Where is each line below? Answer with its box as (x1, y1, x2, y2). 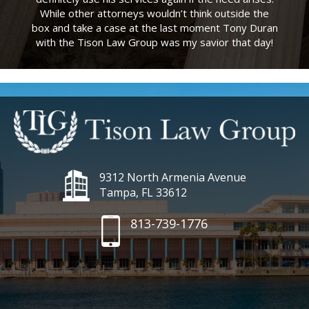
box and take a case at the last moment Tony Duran (31, 21, 278, 35)
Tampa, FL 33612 (99, 184, 187, 200)
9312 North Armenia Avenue (99, 169, 246, 185)
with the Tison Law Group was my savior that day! (36, 35, 273, 50)
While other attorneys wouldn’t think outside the (40, 6, 269, 21)
